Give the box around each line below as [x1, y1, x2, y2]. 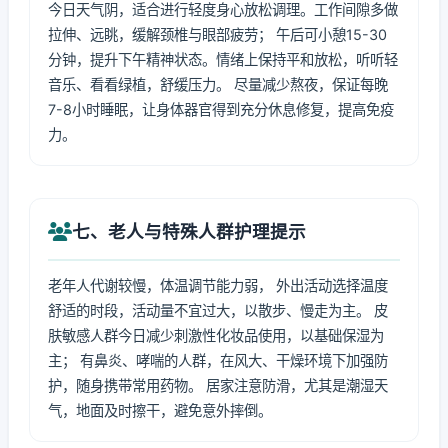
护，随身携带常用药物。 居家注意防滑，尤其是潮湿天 [48, 377, 388, 394]
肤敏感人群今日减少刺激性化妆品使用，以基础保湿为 [48, 327, 384, 344]
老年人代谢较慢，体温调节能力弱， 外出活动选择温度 [48, 277, 388, 294]
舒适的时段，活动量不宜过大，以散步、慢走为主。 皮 [48, 302, 388, 319]
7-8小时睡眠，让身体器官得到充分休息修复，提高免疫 [48, 101, 394, 118]
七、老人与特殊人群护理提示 [72, 221, 306, 242]
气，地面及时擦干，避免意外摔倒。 [48, 402, 272, 419]
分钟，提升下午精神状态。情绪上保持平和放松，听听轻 [48, 51, 398, 68]
